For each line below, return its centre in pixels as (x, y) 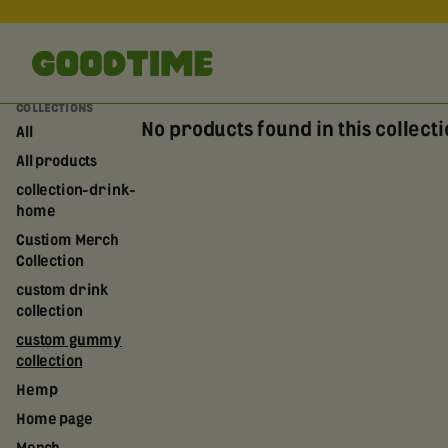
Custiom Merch (67, 241)
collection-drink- (76, 191)
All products (57, 162)
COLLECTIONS (55, 109)
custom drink (63, 291)
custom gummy (69, 341)
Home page (54, 420)
